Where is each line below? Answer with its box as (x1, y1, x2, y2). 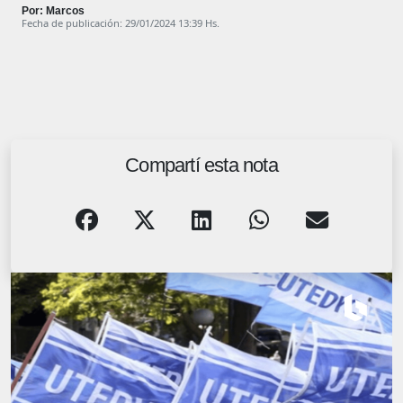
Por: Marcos (22, 4, 85, 17)
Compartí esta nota (125, 153, 278, 176)
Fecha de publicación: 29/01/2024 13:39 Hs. (22, 15, 219, 30)
